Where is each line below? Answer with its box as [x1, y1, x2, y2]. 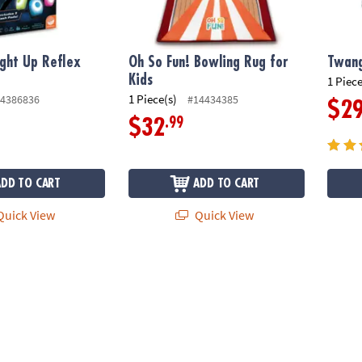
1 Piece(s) [128, 91, 178, 107]
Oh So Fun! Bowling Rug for [128, 54, 289, 69]
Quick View [192, 206, 254, 223]
